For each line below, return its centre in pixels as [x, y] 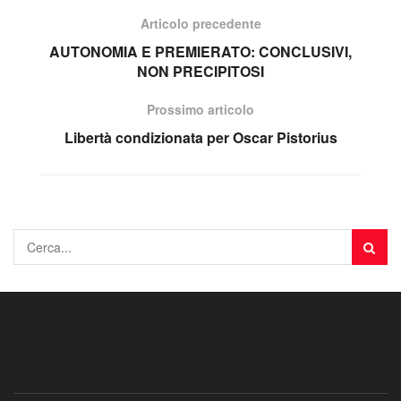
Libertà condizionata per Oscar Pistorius [200, 137]
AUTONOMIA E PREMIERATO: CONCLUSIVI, [200, 51]
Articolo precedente [200, 23]
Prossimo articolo [200, 109]
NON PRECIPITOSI [200, 71]
